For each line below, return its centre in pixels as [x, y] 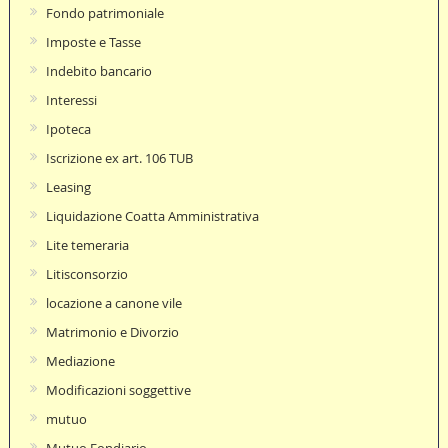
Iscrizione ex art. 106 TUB [119, 157]
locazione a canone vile [113, 302]
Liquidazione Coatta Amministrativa [152, 215]
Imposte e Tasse [93, 41]
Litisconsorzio [86, 273]
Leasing [68, 186]
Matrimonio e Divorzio [112, 331]
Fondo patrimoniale [104, 12]
